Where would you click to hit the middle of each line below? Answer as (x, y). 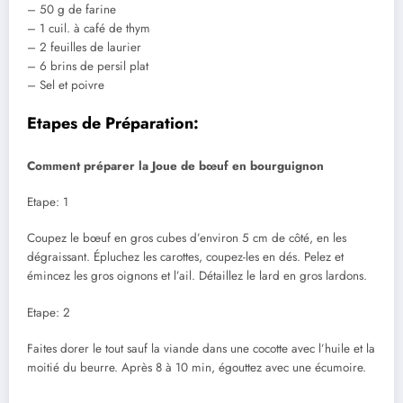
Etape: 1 (48, 202)
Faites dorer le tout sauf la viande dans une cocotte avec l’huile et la (201, 348)
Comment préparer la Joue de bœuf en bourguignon (175, 166)
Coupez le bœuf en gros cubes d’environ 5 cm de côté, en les (187, 238)
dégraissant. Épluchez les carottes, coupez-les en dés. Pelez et (185, 257)
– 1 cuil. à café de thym (89, 29)
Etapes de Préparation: (113, 124)
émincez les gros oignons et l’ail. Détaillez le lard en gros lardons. (197, 276)
